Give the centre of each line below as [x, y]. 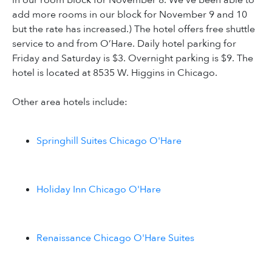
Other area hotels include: [70, 102]
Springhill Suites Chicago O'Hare [109, 141]
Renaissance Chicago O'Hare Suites [115, 238]
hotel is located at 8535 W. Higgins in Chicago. [115, 73]
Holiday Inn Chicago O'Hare [99, 190]
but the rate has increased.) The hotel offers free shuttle [134, 29]
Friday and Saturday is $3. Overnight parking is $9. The [133, 59]
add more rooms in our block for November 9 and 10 [130, 15]
